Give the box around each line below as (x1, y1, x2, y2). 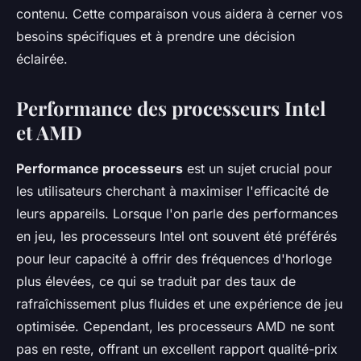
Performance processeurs (16, 160, 183, 176)
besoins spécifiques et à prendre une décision (16, 27, 295, 44)
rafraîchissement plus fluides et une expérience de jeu (16, 295, 342, 312)
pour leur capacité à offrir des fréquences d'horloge (16, 250, 332, 267)
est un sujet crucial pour (183, 160, 332, 176)
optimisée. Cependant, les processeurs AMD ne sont (16, 317, 334, 334)
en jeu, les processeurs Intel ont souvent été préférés (16, 227, 337, 244)
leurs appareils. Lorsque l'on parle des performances (16, 205, 338, 222)
